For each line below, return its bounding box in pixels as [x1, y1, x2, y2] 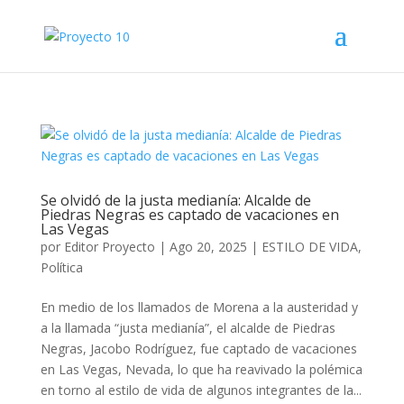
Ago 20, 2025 [169, 238, 247, 255]
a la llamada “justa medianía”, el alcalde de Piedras [40, 319, 335, 336]
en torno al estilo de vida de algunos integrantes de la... [40, 381, 362, 399]
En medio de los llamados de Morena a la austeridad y [40, 298, 358, 316]
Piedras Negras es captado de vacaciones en [40, 205, 339, 225]
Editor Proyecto [63, 238, 155, 255]
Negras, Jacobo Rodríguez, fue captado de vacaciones [40, 340, 357, 357]
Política [40, 259, 83, 276]
